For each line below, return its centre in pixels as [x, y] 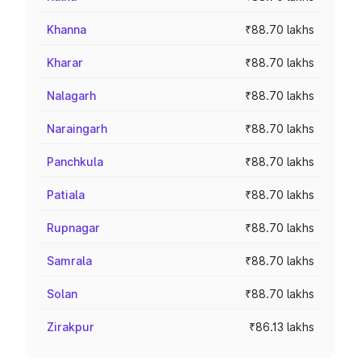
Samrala [69, 261]
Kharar [65, 62]
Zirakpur [71, 327]
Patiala [66, 195]
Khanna [66, 29]
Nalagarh [71, 95]
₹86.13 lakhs [282, 327]
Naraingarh [77, 129]
